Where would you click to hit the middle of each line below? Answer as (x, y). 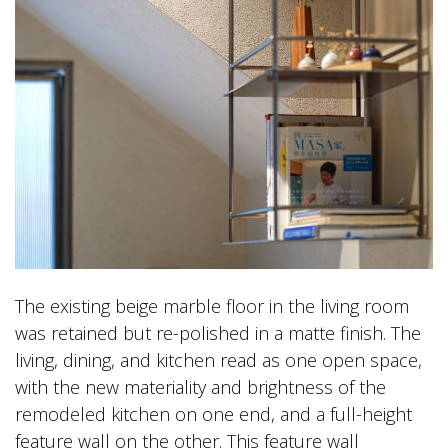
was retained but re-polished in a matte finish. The (218, 333)
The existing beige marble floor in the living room (212, 306)
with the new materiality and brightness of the (200, 387)
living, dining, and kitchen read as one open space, (218, 360)
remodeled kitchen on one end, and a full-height (213, 414)
